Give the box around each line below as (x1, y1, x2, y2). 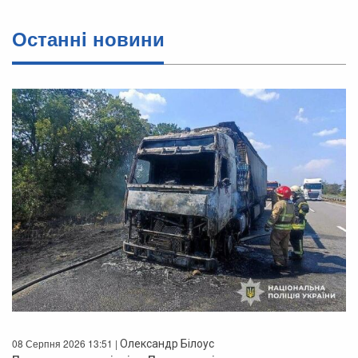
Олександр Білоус (120, 337, 214, 350)
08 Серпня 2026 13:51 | (12, 336, 120, 350)
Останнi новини (12, 25, 165, 53)
